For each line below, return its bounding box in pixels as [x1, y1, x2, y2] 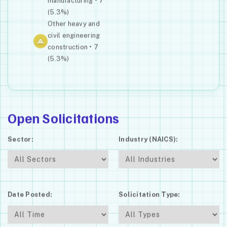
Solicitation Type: [119, 191, 180, 199]
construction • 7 [48, 43, 99, 51]
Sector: [8, 135, 33, 143]
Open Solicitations [8, 109, 120, 127]
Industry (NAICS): [119, 135, 178, 143]
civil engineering [48, 31, 100, 40]
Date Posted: [8, 191, 53, 199]
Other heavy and [48, 20, 100, 28]
